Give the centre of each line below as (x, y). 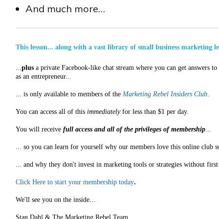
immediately (104, 112)
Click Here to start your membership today (75, 182)
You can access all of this (51, 112)
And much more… (65, 9)
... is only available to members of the (69, 94)
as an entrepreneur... (44, 77)
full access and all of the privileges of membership (134, 129)
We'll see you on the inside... (55, 200)
